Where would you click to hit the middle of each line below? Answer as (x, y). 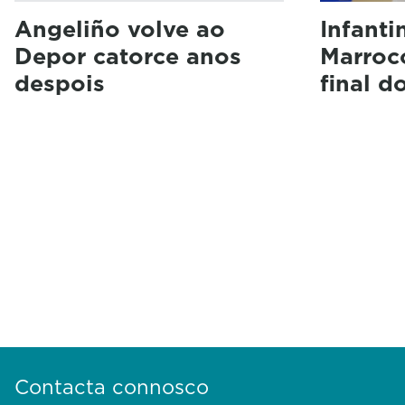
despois (60, 83)
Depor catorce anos (128, 56)
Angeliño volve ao (120, 29)
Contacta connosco (112, 386)
